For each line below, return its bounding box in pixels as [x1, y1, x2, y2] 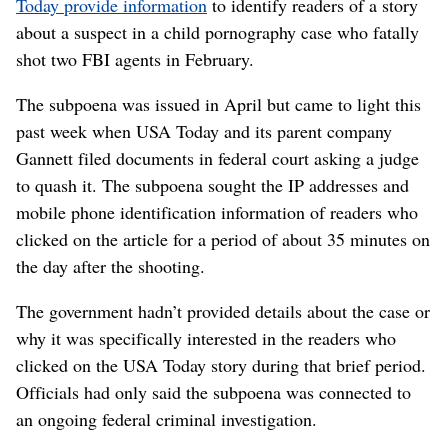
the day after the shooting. [16, 253, 205, 278]
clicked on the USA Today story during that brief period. [16, 352, 426, 377]
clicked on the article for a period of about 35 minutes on [16, 226, 430, 251]
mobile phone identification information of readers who [16, 199, 418, 224]
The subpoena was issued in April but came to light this [16, 91, 421, 116]
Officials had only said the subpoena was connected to [16, 379, 411, 404]
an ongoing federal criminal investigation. [16, 406, 317, 431]
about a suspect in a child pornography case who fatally [16, 19, 419, 44]
